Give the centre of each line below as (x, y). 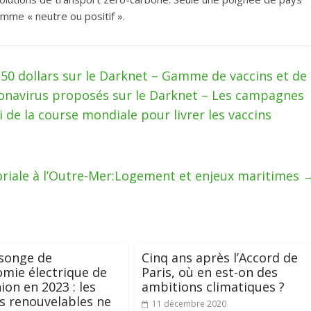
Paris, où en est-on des (210, 272)
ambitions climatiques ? (213, 287)
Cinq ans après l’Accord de (220, 258)
